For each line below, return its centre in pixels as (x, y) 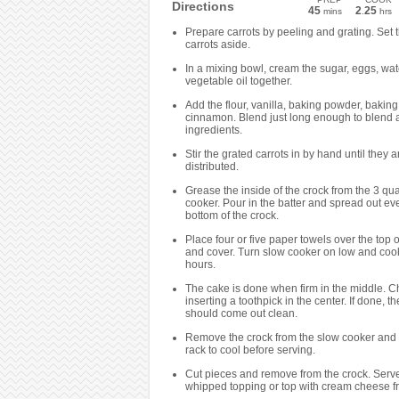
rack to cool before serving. (250, 350)
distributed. (212, 167)
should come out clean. (241, 313)
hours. (200, 265)
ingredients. (213, 130)
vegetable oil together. (238, 81)
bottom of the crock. (232, 216)
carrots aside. (217, 45)
